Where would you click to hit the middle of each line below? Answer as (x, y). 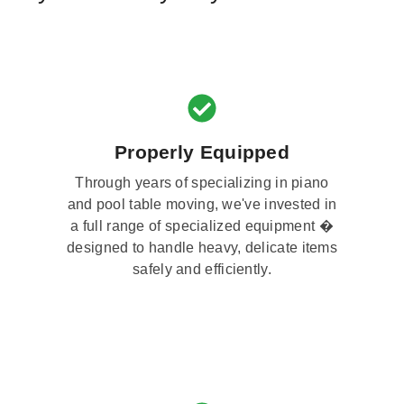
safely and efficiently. (202, 270)
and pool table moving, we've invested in (202, 205)
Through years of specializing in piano (202, 183)
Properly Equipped (202, 152)
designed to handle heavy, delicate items (202, 248)
